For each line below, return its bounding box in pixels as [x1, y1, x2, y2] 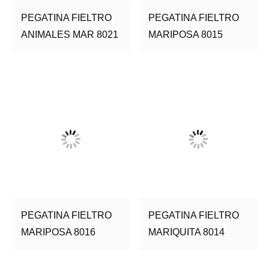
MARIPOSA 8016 [21, 227, 95, 238]
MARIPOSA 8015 [148, 29, 223, 40]
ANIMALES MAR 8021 [21, 29, 118, 40]
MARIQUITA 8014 [148, 227, 225, 238]
